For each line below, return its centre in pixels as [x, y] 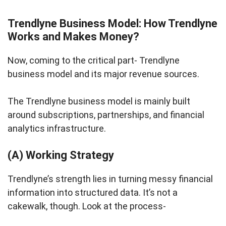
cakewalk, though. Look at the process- [87, 206]
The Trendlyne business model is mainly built [99, 101]
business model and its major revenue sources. [103, 74]
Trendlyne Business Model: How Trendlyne [112, 24]
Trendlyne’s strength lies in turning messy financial [110, 179]
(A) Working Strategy [61, 155]
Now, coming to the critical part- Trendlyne [94, 61]
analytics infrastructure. [57, 129]
